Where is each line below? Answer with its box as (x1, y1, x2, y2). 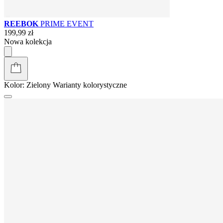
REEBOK (4, 19, 40, 28)
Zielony (24, 80, 53, 89)
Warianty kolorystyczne (53, 80, 127, 89)
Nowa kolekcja (4, 37, 52, 46)
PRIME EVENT (40, 19, 94, 28)
